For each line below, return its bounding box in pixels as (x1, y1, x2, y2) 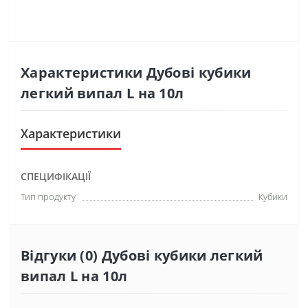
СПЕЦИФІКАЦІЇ (21, 170, 91, 183)
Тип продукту (21, 190, 76, 203)
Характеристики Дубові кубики (21, 63, 252, 82)
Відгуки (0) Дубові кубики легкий (21, 246, 263, 265)
